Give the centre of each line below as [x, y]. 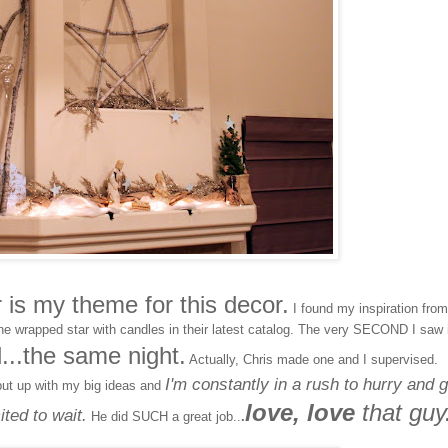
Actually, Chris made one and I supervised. [312, 360]
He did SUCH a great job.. [164, 417]
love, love [300, 413]
